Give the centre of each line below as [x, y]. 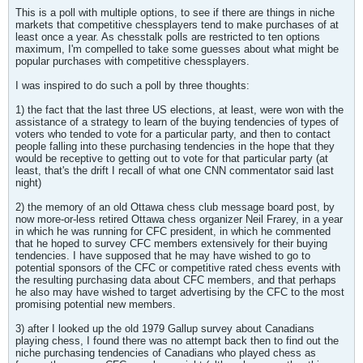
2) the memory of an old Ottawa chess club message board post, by [175, 207]
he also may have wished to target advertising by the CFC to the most [180, 292]
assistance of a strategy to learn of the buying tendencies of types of [177, 122]
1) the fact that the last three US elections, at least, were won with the [179, 110]
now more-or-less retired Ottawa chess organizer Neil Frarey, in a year [179, 219]
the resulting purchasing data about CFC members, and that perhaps [176, 280]
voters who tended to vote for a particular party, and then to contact [173, 134]
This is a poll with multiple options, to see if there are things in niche [175, 13]
